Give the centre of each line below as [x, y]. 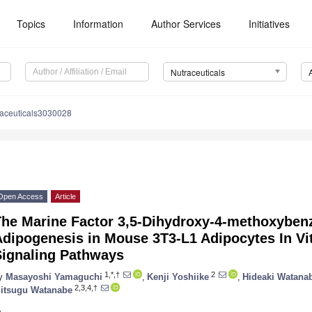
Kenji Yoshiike [178, 276]
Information [99, 24]
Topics [31, 24]
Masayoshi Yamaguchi [54, 276]
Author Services [186, 24]
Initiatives [270, 24]
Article [65, 197]
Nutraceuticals [197, 72]
